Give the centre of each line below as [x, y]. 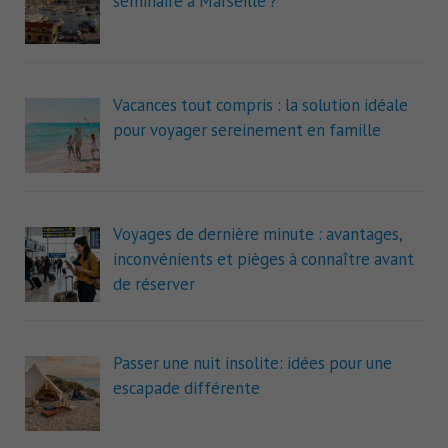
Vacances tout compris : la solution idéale [260, 105]
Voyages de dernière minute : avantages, [257, 233]
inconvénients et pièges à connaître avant [263, 258]
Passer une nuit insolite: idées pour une [252, 362]
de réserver [153, 283]
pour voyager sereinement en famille [246, 130]
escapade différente [186, 387]
